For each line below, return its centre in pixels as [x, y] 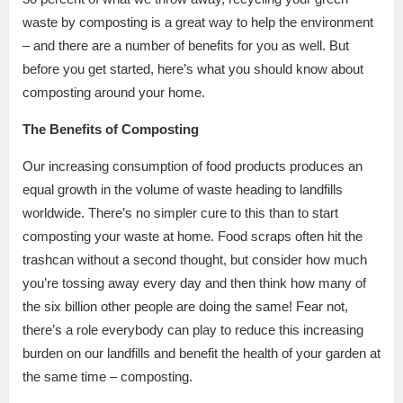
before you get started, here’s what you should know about [193, 68]
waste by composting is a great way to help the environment [198, 22]
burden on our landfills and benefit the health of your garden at [201, 353]
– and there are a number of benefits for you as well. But [186, 45]
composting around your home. [116, 92]
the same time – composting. [111, 376]
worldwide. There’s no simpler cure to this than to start [180, 212]
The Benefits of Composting [112, 129]
